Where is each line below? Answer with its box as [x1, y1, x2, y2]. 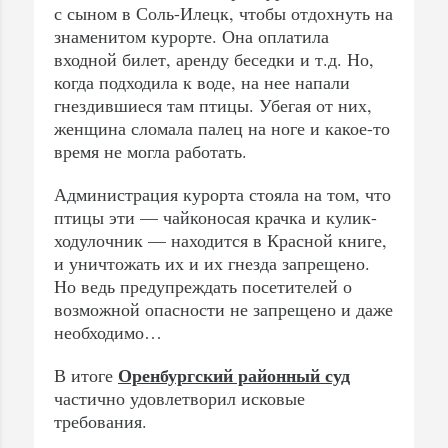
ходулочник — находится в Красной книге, [54, 228, 387, 253]
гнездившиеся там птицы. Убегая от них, [54, 93, 372, 118]
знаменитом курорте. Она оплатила [54, 24, 329, 49]
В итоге [54, 363, 118, 388]
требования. [54, 409, 147, 434]
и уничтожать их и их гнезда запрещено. [54, 251, 370, 276]
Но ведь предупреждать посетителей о [54, 274, 352, 299]
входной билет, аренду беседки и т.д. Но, [54, 47, 374, 72]
